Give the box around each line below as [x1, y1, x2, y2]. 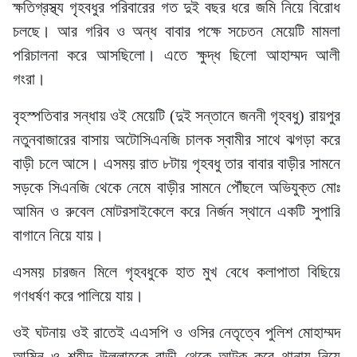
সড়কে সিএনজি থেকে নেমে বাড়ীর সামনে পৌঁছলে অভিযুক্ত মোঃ [13, 178, 340, 196]
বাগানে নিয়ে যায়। [13, 226, 104, 244]
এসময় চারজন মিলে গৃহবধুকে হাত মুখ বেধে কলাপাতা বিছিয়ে [13, 263, 340, 280]
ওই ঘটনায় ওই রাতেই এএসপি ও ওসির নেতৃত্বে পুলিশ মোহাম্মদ [13, 324, 340, 341]
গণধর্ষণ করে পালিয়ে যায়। [13, 287, 143, 304]
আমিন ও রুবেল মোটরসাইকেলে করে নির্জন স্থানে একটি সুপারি [13, 202, 340, 220]
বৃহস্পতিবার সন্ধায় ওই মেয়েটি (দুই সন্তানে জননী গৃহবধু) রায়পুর [13, 107, 340, 124]
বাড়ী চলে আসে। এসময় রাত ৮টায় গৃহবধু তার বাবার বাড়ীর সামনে [13, 155, 340, 172]
